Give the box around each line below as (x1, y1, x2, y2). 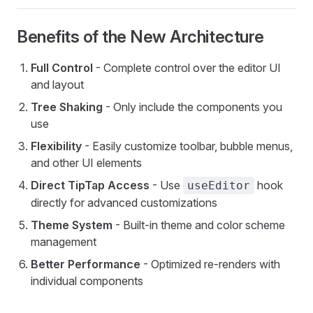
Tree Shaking (31, 100, 103, 114)
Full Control (31, 61, 93, 75)
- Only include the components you (103, 100, 282, 114)
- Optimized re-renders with (140, 257, 280, 271)
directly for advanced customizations (31, 196, 217, 210)
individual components (31, 274, 143, 288)
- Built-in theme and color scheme (112, 218, 285, 232)
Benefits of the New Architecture (17, 27, 264, 47)
